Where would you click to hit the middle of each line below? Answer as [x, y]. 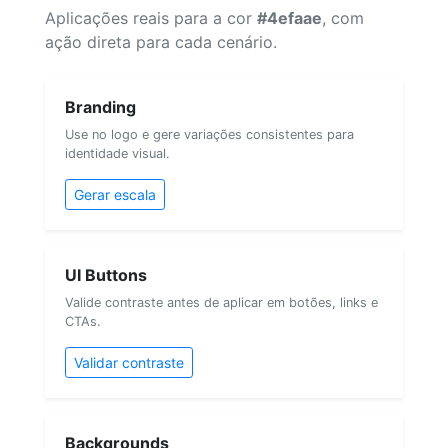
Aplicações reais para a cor [151, 17]
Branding [100, 106]
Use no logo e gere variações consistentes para [209, 134]
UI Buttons [106, 274]
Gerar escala [115, 194]
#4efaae [289, 17]
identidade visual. [117, 153]
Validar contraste [129, 362]
